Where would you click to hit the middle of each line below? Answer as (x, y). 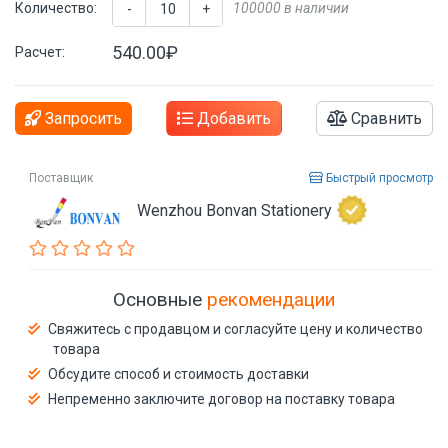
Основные (160, 299)
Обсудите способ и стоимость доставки (178, 374)
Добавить (232, 118)
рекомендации (271, 299)
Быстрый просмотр (378, 177)
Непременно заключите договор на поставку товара (221, 399)
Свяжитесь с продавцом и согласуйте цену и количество (235, 329)
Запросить (81, 118)
